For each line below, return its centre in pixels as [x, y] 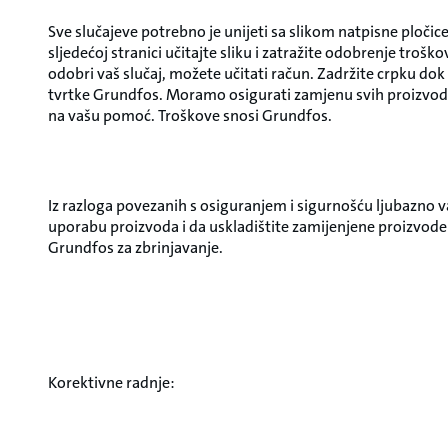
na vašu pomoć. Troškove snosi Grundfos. [190, 115]
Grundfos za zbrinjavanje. [135, 247]
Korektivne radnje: [111, 382]
